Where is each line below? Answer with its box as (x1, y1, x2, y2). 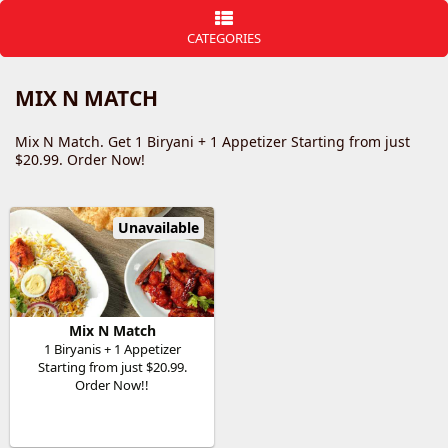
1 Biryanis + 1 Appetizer (43, 340, 181, 358)
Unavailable (118, 218, 199, 237)
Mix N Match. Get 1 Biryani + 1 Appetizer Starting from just (15, 132, 410, 151)
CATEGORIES (187, 29, 261, 47)
